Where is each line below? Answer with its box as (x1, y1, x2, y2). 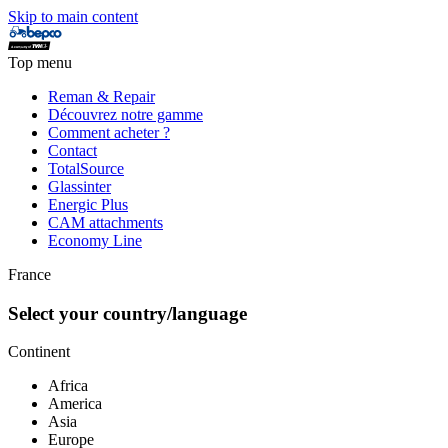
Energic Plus (48, 196, 128, 213)
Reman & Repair (48, 88, 155, 105)
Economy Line (48, 232, 142, 249)
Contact (48, 142, 97, 159)
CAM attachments (48, 214, 163, 231)
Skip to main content (8, 8, 138, 25)
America (48, 395, 102, 413)
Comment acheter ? (48, 124, 170, 141)
